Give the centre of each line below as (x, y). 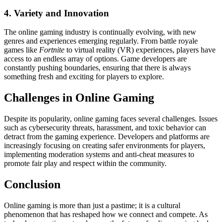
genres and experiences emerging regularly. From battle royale (101, 41)
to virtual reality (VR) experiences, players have (140, 50)
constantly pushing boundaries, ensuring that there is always (97, 68)
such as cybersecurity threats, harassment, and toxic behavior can (105, 128)
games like (22, 50)
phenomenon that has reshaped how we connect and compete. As (106, 214)
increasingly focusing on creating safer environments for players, (105, 146)
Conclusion (32, 185)
